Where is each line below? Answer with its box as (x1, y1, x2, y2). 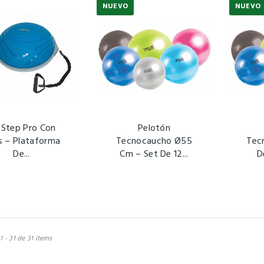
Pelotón (137, 121, 171, 137)
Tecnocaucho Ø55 (116, 134, 192, 150)
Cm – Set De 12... (120, 147, 189, 163)
